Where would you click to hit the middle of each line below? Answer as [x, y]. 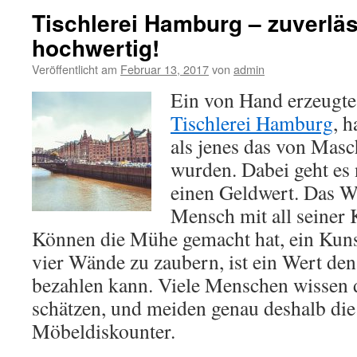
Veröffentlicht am [75, 69]
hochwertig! [96, 47]
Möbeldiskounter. [104, 331]
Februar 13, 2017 [165, 69]
